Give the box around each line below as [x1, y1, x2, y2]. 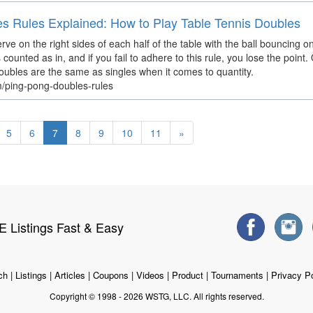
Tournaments [210, 268, 263, 282]
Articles [54, 268, 85, 282]
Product [171, 268, 203, 282]
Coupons [92, 268, 129, 282]
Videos [136, 268, 164, 282]
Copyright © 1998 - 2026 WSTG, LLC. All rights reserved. [49, 290, 264, 302]
